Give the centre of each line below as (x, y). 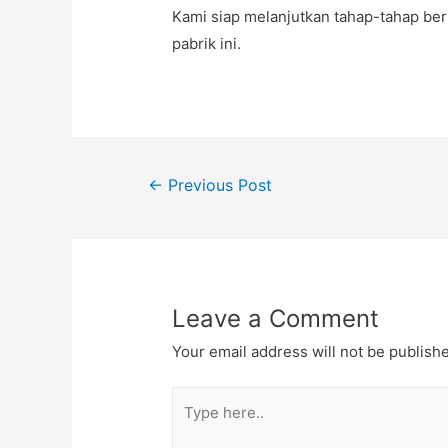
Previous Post (217, 186)
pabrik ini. (207, 44)
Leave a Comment (276, 318)
